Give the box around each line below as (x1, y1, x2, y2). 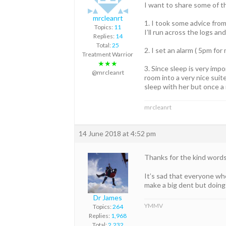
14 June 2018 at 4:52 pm (79, 129, 156, 138)
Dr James (93, 193, 122, 202)
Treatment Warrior (82, 50, 133, 58)
